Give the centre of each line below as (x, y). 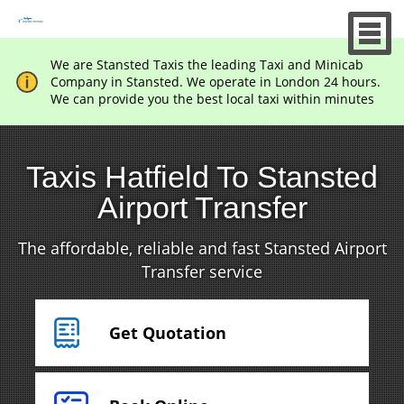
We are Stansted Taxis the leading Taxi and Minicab (207, 64)
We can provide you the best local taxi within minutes (212, 99)
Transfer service (202, 271)
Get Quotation (167, 333)
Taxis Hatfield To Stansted (202, 177)
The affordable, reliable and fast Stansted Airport (202, 248)
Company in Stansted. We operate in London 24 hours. (215, 82)
